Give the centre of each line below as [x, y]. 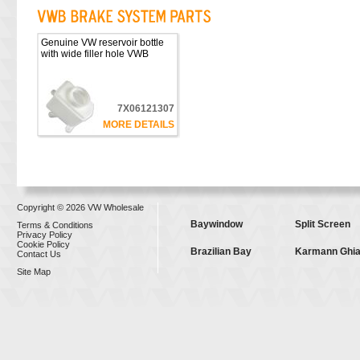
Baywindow [216, 224]
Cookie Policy [43, 244]
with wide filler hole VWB [94, 54]
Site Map [33, 272]
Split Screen [322, 224]
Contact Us [39, 254]
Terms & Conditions [55, 225]
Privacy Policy [44, 235]
